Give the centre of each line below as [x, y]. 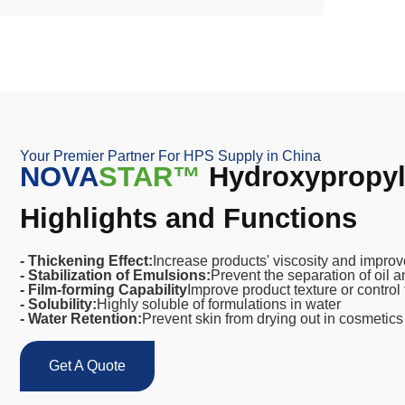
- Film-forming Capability [104, 289]
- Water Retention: [81, 318]
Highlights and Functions [189, 218]
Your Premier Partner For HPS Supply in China [171, 155]
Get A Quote [88, 365]
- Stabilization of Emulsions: [116, 275]
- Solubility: [59, 304]
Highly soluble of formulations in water [219, 304]
